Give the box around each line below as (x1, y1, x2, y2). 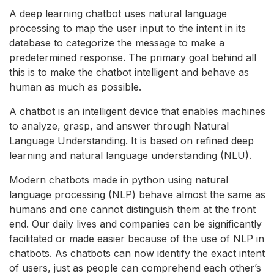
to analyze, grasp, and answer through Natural (9, 119, 229, 132)
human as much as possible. (9, 80, 141, 93)
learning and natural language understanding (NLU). (9, 149, 251, 161)
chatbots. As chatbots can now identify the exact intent (9, 246, 265, 259)
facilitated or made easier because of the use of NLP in (9, 232, 264, 245)
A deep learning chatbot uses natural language (9, 7, 227, 20)
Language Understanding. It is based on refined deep (9, 134, 254, 147)
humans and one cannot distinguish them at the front (9, 202, 256, 215)
